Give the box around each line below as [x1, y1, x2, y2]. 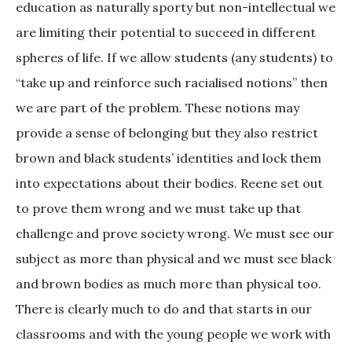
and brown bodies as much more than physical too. [16, 276, 321, 292]
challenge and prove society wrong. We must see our [16, 225, 334, 242]
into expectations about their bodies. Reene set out [16, 175, 323, 192]
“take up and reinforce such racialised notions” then [16, 75, 328, 91]
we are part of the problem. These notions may [16, 100, 299, 116]
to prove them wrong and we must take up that [16, 200, 301, 217]
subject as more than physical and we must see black [16, 251, 332, 267]
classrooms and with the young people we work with [16, 326, 331, 343]
